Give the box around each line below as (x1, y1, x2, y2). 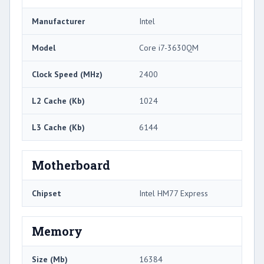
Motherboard (32, 157, 110, 173)
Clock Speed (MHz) (32, 69, 103, 80)
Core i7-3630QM (139, 42, 199, 54)
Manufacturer (32, 16, 85, 27)
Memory (32, 223, 82, 239)
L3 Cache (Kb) (32, 122, 85, 133)
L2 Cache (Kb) (32, 95, 85, 107)
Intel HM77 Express (139, 188, 208, 199)
